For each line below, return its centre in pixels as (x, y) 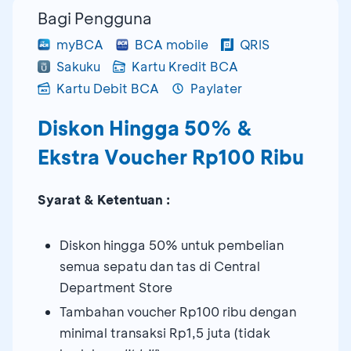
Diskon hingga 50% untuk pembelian (172, 244)
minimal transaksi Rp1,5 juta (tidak (165, 332)
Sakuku (78, 66)
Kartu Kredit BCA (185, 66)
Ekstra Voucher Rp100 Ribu (171, 157)
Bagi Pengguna (95, 18)
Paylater (216, 88)
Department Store (116, 287)
